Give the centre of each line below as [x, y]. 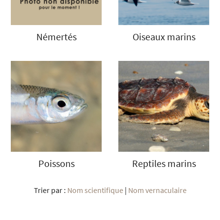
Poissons [56, 164]
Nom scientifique [95, 190]
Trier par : [50, 190]
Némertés [56, 36]
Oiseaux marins [164, 36]
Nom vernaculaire [157, 190]
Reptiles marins [164, 164]
